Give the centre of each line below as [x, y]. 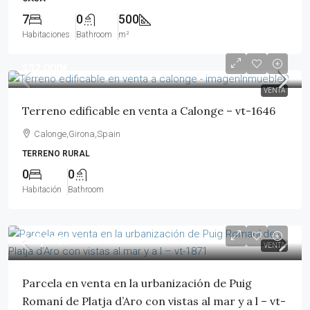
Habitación [42, 190]
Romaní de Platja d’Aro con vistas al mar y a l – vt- [154, 301]
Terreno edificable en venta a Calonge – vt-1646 [149, 111]
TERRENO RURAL [56, 154]
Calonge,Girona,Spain [77, 134]
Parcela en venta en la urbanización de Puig [137, 283]
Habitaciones [46, 35]
